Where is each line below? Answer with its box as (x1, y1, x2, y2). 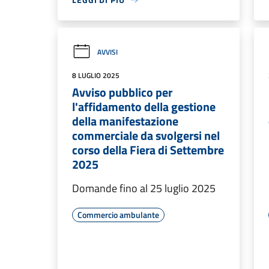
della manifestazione (72, 112, 178, 130)
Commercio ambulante (77, 208, 159, 221)
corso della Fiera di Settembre (72, 141, 224, 159)
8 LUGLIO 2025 (72, 70, 119, 81)
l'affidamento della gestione (72, 97, 216, 116)
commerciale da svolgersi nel (72, 126, 220, 145)
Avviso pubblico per (72, 83, 172, 101)
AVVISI (97, 46, 118, 58)
